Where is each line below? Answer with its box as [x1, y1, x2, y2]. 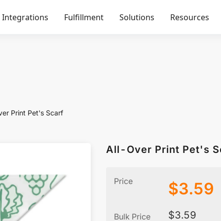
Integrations [2, 12, 48, 23]
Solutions [119, 12, 154, 23]
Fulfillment [64, 12, 104, 23]
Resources [170, 12, 209, 23]
